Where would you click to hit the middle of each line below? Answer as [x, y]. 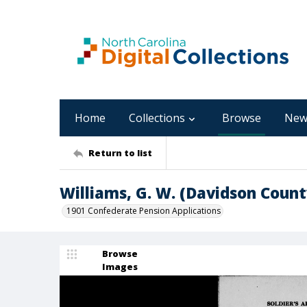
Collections [157, 118]
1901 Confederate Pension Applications [144, 211]
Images [120, 267]
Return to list [120, 152]
